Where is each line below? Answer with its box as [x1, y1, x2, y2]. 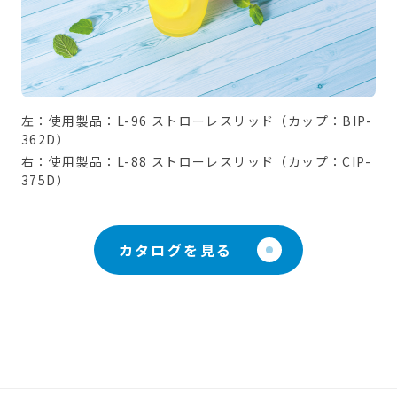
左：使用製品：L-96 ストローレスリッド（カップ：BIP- [21, 112, 373, 130]
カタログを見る [118, 239, 233, 261]
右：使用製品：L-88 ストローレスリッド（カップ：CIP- [21, 152, 372, 171]
